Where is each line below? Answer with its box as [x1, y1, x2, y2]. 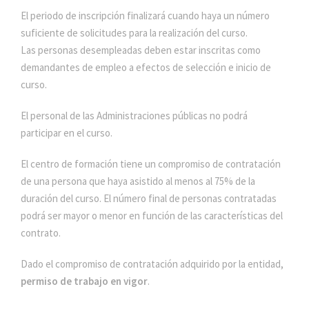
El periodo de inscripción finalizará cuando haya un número [21, 9, 270, 22]
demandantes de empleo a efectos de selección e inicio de [21, 61, 271, 74]
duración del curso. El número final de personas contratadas [21, 192, 277, 205]
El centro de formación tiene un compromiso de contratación [21, 157, 281, 170]
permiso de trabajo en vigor [21, 275, 148, 288]
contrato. [21, 226, 61, 239]
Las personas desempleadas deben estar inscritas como [21, 43, 261, 57]
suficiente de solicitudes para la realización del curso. [21, 26, 248, 39]
